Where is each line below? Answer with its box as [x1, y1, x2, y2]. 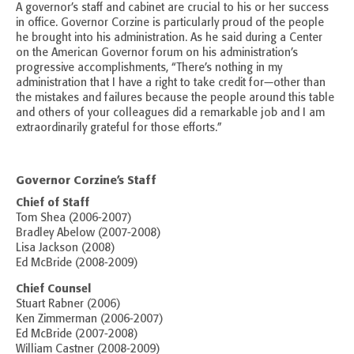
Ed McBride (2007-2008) [16, 327, 138, 341]
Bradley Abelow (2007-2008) [16, 226, 161, 240]
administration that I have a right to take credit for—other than [16, 76, 326, 90]
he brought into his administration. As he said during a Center [16, 31, 322, 45]
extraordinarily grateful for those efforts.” [16, 121, 222, 135]
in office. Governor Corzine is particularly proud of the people [16, 16, 324, 30]
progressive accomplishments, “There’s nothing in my [16, 61, 282, 75]
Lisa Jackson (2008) [16, 241, 115, 255]
